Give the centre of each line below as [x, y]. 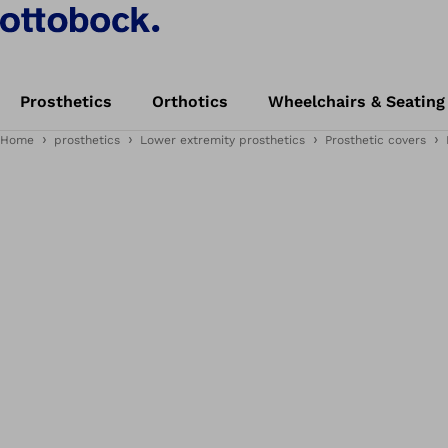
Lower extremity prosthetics [222, 140]
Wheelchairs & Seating [356, 101]
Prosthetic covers [375, 140]
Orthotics [190, 101]
